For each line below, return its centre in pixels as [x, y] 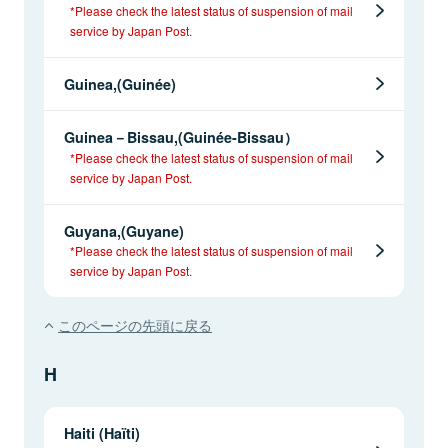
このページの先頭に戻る [135, 324]
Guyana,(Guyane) [124, 230]
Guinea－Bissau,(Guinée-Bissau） [181, 136]
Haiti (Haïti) [102, 432]
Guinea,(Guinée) [120, 83]
